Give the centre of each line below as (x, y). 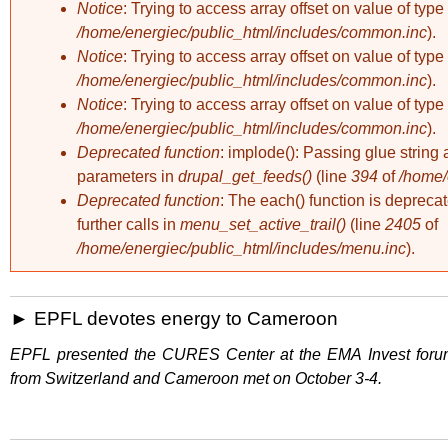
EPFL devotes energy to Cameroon (186, 318)
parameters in (127, 176)
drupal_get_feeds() (245, 176)
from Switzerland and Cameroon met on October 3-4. (196, 378)
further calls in (128, 224)
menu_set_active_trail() (263, 224)
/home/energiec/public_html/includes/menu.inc (241, 248)
